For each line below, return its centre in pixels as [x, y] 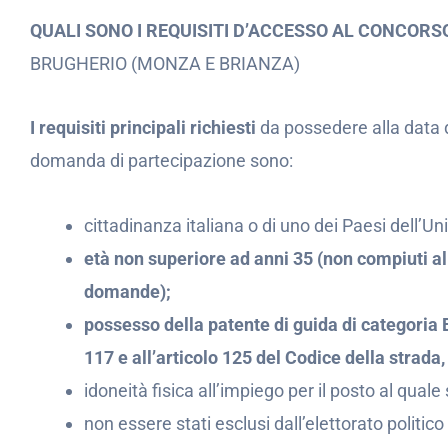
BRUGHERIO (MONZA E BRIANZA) [165, 63]
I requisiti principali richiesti [145, 127]
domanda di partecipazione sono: [161, 160]
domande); [127, 291]
